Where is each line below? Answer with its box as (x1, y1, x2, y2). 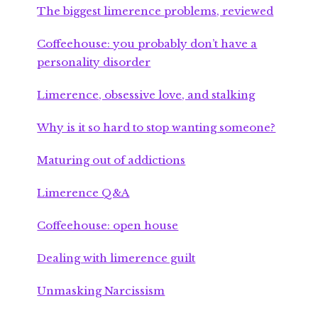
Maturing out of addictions (37, 153, 186, 168)
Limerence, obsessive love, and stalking (37, 88, 256, 102)
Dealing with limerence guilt (37, 251, 196, 265)
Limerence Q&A (37, 186, 130, 200)
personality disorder (37, 55, 151, 70)
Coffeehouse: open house (37, 219, 179, 233)
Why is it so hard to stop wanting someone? (37, 121, 276, 135)
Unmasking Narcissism (37, 284, 165, 298)
